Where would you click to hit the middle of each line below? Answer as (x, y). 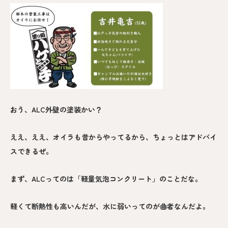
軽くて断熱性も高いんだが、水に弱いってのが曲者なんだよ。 (110, 206)
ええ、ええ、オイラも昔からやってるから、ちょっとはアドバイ (113, 137)
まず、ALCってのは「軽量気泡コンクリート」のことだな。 (106, 178)
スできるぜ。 (32, 151)
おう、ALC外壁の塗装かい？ (56, 109)
